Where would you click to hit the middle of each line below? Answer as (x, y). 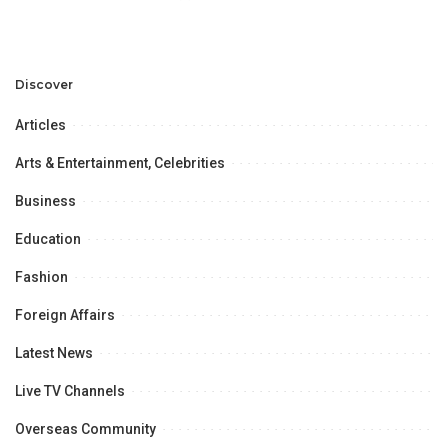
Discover (44, 84)
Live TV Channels (70, 390)
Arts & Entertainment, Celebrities (120, 162)
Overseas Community (85, 428)
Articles (40, 124)
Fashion (41, 276)
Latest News (54, 352)
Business (45, 200)
